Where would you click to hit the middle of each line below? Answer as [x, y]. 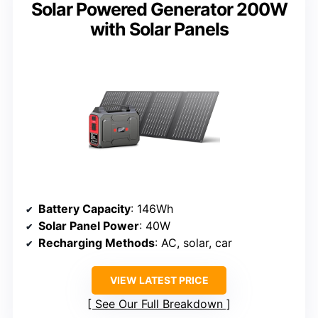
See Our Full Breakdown [159, 304]
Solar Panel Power [89, 226]
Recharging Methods [97, 243]
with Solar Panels [159, 29]
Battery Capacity [84, 209]
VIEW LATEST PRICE [159, 280]
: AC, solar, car [193, 243]
